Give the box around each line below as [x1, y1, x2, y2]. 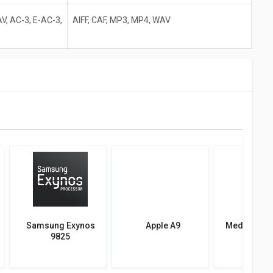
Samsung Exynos [26, 221, 95, 231]
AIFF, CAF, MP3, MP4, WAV [73, 15, 171, 26]
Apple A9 [145, 221, 180, 231]
